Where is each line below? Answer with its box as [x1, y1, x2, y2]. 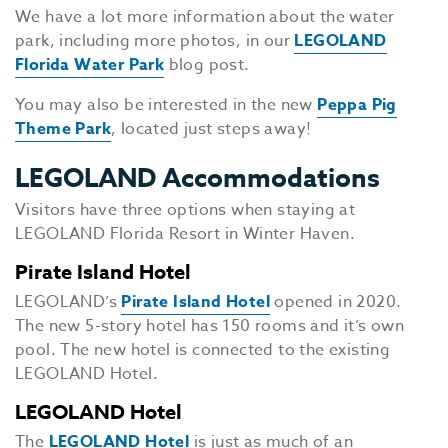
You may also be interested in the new [15, 93, 318, 117]
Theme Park [15, 117, 112, 141]
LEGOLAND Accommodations [15, 160, 380, 195]
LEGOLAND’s [15, 290, 122, 314]
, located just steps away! [111, 117, 312, 141]
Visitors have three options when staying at [15, 198, 356, 222]
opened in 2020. [270, 290, 402, 314]
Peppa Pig [317, 93, 397, 117]
